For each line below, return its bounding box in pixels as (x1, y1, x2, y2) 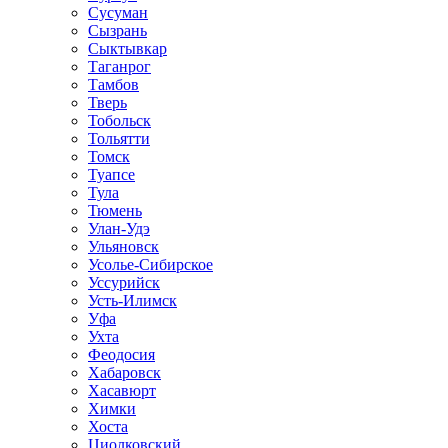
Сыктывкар (88, 40, 167, 57)
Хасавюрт (88, 382, 156, 399)
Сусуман (88, 4, 148, 21)
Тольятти (88, 130, 150, 147)
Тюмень (88, 202, 142, 219)
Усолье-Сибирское (88, 256, 213, 273)
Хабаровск (88, 364, 161, 381)
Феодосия (88, 346, 155, 363)
